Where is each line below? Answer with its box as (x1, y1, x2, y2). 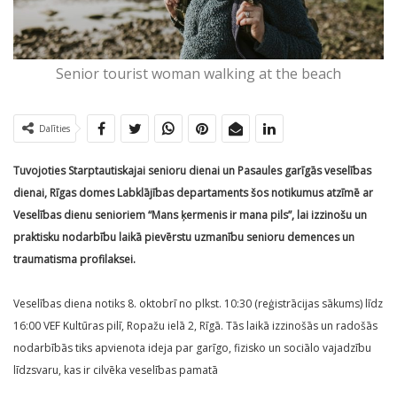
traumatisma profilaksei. (13, 252, 136, 268)
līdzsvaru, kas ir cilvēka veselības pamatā (13, 362, 218, 378)
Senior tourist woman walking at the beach (56, 64, 341, 84)
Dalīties (39, 122, 70, 136)
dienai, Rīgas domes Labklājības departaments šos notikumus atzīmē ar (13, 185, 373, 201)
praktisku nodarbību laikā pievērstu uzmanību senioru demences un (13, 230, 354, 245)
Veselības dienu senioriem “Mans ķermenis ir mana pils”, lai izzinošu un (13, 207, 367, 223)
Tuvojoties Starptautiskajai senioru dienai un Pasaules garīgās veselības (13, 163, 371, 179)
